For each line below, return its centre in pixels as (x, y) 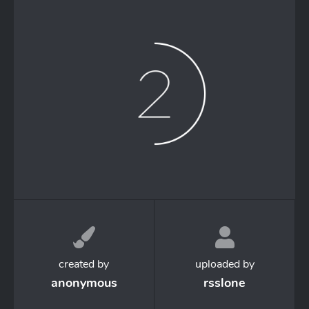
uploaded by (225, 265)
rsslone (225, 283)
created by (84, 265)
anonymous (84, 283)
